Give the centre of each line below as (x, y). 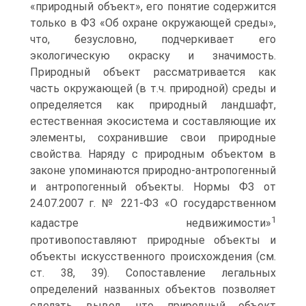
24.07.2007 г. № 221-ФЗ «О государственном (153, 204)
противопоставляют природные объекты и (153, 240)
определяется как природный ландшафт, (153, 105)
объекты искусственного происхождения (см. (153, 256)
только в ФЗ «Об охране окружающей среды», (153, 23)
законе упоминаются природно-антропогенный (153, 171)
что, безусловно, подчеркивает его (153, 40)
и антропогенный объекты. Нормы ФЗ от (153, 187)
